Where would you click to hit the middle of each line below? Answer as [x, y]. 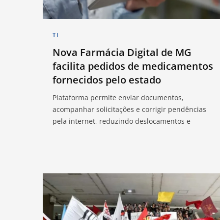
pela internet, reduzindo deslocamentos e [122, 121]
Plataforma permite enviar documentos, [118, 97]
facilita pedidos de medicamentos [133, 66]
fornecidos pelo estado [107, 80]
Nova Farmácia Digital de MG [122, 52]
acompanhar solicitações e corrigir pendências [129, 109]
